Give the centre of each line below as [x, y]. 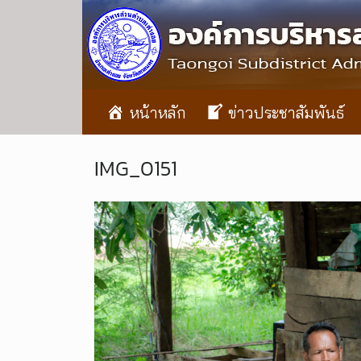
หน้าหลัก [158, 113]
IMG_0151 [136, 168]
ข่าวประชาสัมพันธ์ [286, 113]
